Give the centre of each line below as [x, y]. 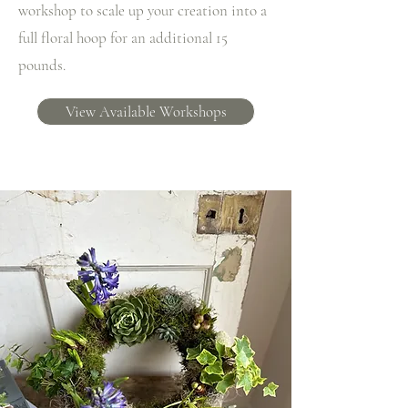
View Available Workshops [146, 112]
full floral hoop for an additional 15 [123, 38]
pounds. [42, 65]
